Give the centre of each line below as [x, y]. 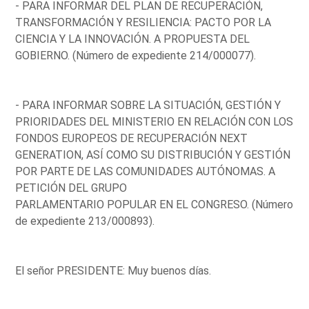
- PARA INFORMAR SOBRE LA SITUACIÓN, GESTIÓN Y [148, 105]
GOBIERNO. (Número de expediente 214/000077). [136, 55]
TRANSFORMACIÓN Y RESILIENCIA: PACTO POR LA [143, 22]
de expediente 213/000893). [85, 221]
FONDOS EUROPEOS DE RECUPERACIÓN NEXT [132, 138]
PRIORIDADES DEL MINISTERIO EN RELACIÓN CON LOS [154, 121]
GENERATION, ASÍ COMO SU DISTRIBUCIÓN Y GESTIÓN [153, 154]
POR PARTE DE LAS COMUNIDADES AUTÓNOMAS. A [146, 171]
